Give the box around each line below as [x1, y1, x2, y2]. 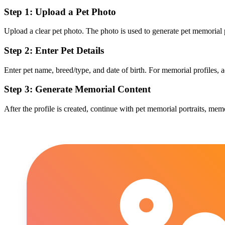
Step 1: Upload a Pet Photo [4, 6, 116, 17]
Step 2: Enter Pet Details [4, 45, 104, 56]
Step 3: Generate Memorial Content [4, 84, 151, 95]
